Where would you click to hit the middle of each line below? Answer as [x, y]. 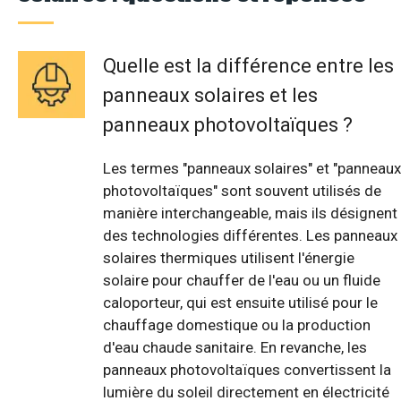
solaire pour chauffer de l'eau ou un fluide [242, 281]
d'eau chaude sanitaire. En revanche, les [235, 348]
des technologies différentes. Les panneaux [250, 236]
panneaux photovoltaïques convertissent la [247, 370]
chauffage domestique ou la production [237, 325]
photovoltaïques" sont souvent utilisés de [242, 191]
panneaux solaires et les [210, 96]
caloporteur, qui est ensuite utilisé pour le [240, 303]
